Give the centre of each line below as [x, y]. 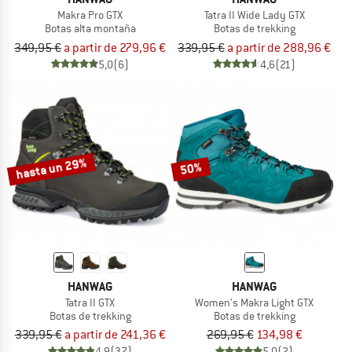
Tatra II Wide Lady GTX [254, 15]
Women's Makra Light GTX [254, 302]
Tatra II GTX [90, 302]
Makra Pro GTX [90, 15]
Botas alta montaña [90, 28]
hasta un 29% [51, 168]
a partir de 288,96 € [279, 48]
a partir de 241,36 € [115, 335]
